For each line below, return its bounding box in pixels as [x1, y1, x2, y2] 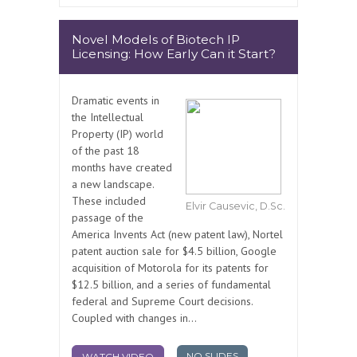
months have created [72, 160, 172, 175]
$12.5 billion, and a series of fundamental [72, 277, 271, 292]
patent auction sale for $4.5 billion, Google [72, 244, 277, 259]
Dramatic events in [72, 93, 159, 108]
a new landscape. [72, 177, 154, 192]
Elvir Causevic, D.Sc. [186, 200, 285, 213]
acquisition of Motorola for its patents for [72, 261, 269, 276]
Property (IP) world [72, 127, 163, 142]
